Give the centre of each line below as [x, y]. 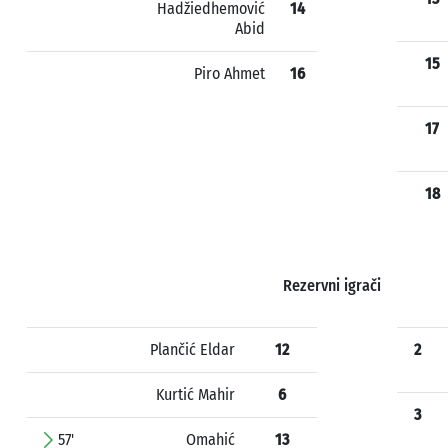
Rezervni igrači [332, 285]
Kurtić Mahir [195, 394]
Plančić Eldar [192, 349]
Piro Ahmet [229, 73]
